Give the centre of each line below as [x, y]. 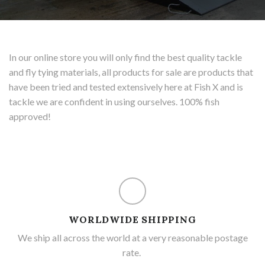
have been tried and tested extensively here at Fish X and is [126, 86]
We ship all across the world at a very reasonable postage [132, 237]
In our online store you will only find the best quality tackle [125, 57]
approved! [30, 116]
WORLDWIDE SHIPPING [132, 219]
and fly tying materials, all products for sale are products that [131, 72]
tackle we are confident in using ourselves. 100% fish [114, 101]
